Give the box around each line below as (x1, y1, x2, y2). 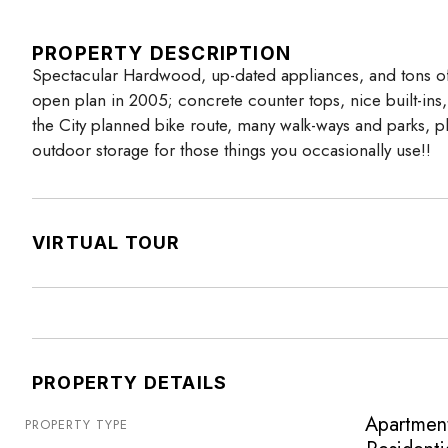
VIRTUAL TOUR (32, 232, 181, 254)
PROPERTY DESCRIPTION (32, 42, 291, 66)
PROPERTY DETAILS (32, 372, 228, 394)
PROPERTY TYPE (25, 415, 128, 435)
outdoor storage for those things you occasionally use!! (32, 138, 431, 163)
